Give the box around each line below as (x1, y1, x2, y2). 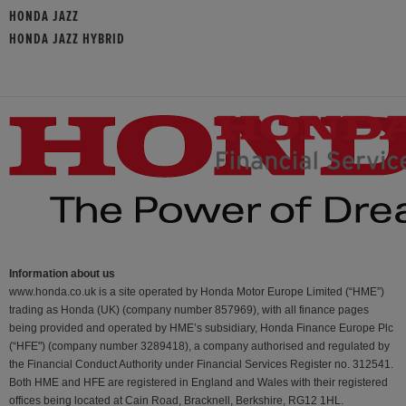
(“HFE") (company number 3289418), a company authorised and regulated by (9, 340, 390, 353)
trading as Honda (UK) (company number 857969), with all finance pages (9, 304, 369, 317)
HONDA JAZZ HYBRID (9, 32, 125, 47)
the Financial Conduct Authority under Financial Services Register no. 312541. (9, 358, 393, 372)
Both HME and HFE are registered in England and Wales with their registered (9, 376, 388, 390)
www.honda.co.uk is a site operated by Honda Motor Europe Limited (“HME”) (9, 285, 384, 299)
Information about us (9, 267, 115, 281)
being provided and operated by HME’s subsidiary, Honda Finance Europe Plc (9, 322, 393, 335)
